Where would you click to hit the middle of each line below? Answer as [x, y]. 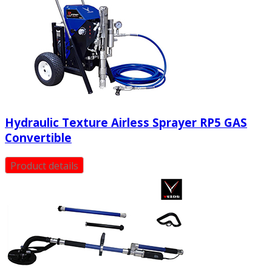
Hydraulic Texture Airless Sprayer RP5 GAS [126, 122]
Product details [44, 165]
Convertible [38, 137]
